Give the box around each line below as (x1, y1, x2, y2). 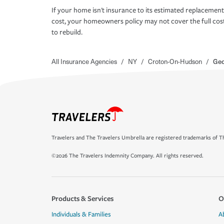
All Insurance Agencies (51, 56, 117, 66)
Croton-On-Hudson (148, 56, 202, 66)
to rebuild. (51, 28, 82, 37)
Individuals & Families (51, 210, 111, 218)
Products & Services (51, 193, 113, 203)
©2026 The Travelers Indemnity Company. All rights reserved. (51, 152, 203, 159)
